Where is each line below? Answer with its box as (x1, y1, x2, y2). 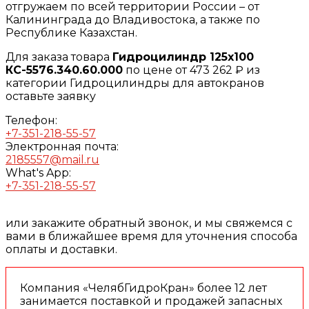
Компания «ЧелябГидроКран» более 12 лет (20, 281, 267, 295)
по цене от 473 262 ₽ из (123, 63, 260, 77)
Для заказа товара (6, 50, 112, 63)
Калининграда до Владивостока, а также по (6, 12, 260, 26)
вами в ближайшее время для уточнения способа (6, 229, 297, 243)
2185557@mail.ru (6, 152, 99, 166)
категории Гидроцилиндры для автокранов (6, 76, 264, 90)
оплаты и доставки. (6, 242, 117, 256)
